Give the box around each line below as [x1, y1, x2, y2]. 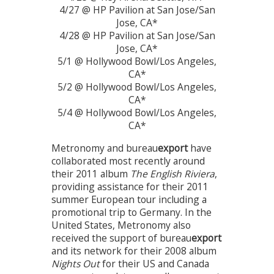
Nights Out [51, 256, 100, 270]
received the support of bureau [51, 231, 191, 245]
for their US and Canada [100, 256, 209, 270]
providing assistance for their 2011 [51, 179, 209, 193]
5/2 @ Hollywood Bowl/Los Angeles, [57, 80, 217, 94]
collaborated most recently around [51, 154, 205, 168]
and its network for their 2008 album [51, 243, 217, 257]
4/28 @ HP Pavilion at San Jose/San [59, 28, 215, 42]
